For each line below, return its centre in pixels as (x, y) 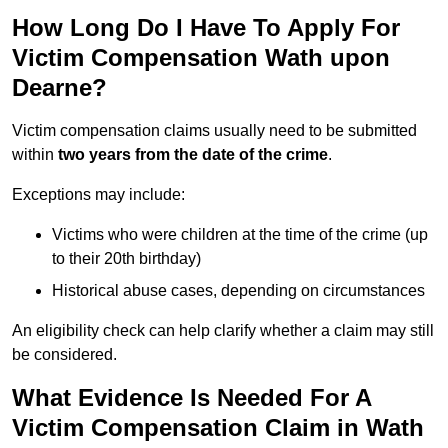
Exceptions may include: (98, 195)
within (35, 155)
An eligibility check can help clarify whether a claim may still (223, 331)
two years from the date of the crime (193, 155)
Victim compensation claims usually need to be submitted (214, 131)
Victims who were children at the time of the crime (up (240, 235)
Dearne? (59, 88)
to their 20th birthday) (126, 259)
